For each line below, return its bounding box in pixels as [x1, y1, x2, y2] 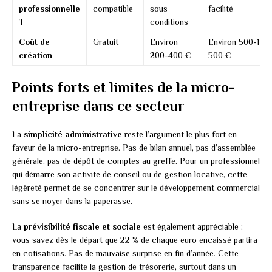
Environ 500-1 [208, 37, 259, 47]
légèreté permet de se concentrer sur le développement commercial [12, 183, 260, 193]
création [19, 50, 52, 61]
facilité [208, 4, 233, 14]
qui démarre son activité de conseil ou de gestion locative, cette [12, 169, 247, 180]
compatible [93, 4, 133, 14]
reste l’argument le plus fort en [122, 129, 237, 140]
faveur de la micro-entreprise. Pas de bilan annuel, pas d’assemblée [12, 143, 256, 153]
